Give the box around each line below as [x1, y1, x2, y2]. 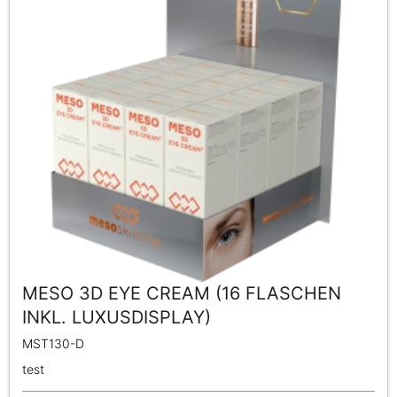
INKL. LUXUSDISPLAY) [22, 307, 211, 329]
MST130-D [22, 336, 84, 352]
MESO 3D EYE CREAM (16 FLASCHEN [22, 283, 341, 305]
